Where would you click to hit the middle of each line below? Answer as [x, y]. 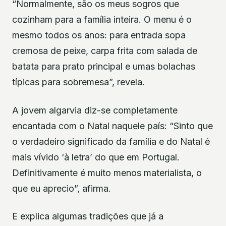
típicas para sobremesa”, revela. [78, 82]
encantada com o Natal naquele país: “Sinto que [112, 126]
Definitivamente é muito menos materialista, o [107, 173]
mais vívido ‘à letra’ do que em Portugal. [96, 157]
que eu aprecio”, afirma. [62, 188]
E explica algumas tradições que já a [88, 216]
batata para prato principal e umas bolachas [104, 67]
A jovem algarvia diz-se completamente [95, 110]
